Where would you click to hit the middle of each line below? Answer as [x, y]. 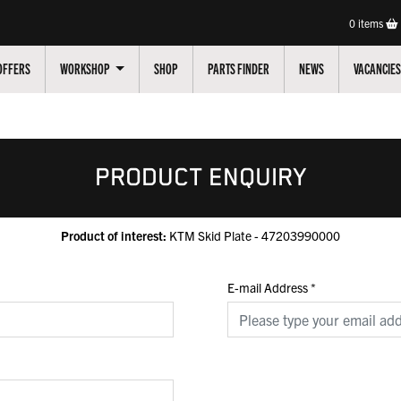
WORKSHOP [86, 68]
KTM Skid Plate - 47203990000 [255, 235]
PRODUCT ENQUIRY [200, 178]
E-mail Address [268, 287]
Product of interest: [115, 235]
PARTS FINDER [238, 68]
